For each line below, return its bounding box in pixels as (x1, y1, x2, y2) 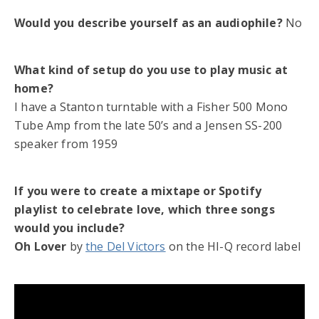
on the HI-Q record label (165, 238, 300, 254)
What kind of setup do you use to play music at (14, 61, 288, 78)
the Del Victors (85, 238, 166, 254)
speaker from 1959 (14, 135, 117, 152)
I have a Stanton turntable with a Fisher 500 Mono (14, 98, 288, 115)
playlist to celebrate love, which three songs (14, 201, 275, 217)
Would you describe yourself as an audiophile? (14, 14, 286, 31)
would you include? (14, 219, 125, 236)
